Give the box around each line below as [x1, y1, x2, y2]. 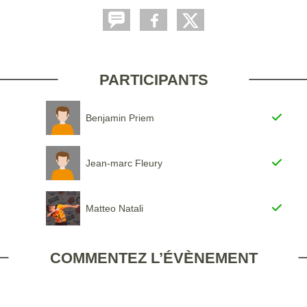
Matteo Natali [85, 202, 143, 214]
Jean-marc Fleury [85, 157, 162, 169]
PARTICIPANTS [99, 71, 208, 88]
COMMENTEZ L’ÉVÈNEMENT [49, 249, 258, 267]
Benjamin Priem [85, 112, 154, 123]
